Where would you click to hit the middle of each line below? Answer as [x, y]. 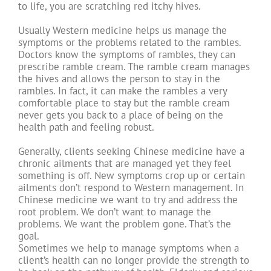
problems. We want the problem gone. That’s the [125, 224]
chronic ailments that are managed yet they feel [125, 164]
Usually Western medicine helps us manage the [122, 31]
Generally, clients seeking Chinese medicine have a [131, 152]
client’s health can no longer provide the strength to [134, 260]
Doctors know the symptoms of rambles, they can [127, 55]
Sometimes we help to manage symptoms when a [129, 248]
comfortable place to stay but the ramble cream [124, 103]
